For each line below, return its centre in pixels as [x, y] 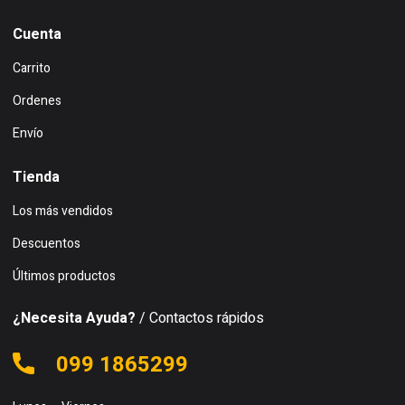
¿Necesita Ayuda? [74, 318]
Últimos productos [64, 276]
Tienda [36, 177]
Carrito [32, 68]
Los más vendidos [63, 211]
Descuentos [47, 243]
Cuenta [37, 34]
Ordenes [37, 100]
